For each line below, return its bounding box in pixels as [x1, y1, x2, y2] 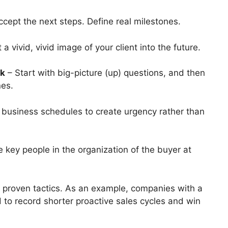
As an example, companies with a [65, 183, 203, 193]
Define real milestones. [84, 16, 181, 27]
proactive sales [76, 195, 137, 206]
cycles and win [137, 195, 201, 206]
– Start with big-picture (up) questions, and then [5, 68, 205, 78]
